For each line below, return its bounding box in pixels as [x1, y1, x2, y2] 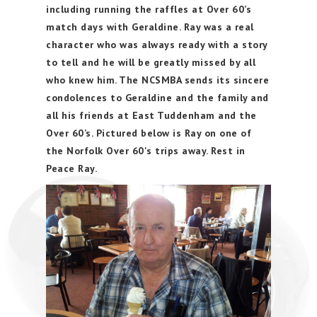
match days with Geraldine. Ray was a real [46, 21, 254, 33]
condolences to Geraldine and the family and [46, 91, 269, 104]
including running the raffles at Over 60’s [46, 3, 251, 16]
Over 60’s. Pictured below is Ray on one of [46, 127, 251, 139]
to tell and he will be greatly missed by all [46, 56, 255, 69]
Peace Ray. [46, 162, 103, 175]
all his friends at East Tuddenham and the [46, 109, 257, 122]
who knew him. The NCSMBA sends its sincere [46, 74, 269, 86]
